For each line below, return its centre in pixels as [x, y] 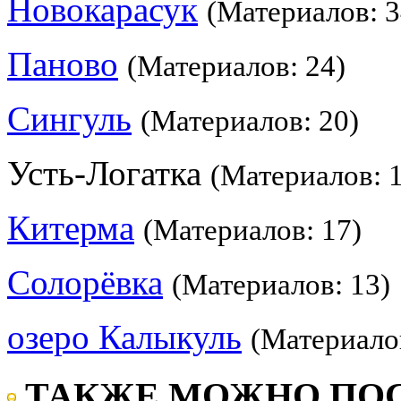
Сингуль [69, 119]
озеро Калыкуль [124, 337]
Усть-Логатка [109, 174]
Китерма [71, 228]
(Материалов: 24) [236, 67]
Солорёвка [85, 283]
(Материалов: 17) [252, 230]
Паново [63, 64]
